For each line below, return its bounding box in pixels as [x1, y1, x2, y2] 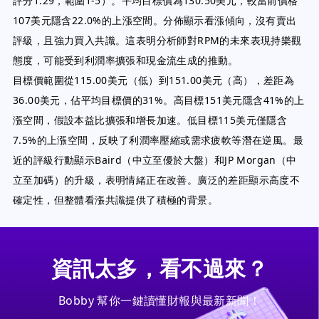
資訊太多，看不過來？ [51, 253, 268, 283]
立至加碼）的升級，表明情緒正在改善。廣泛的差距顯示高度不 [13, 173, 300, 187]
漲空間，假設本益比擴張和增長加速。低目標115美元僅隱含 [13, 113, 288, 127]
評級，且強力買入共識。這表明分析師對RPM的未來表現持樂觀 [13, 33, 302, 47]
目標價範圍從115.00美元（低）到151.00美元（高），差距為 [13, 73, 295, 87]
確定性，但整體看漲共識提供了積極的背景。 [13, 193, 218, 206]
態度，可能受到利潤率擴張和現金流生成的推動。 [13, 53, 239, 67]
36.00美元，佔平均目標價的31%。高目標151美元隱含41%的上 [13, 93, 305, 107]
